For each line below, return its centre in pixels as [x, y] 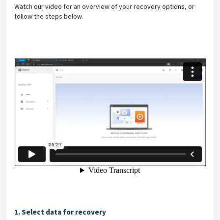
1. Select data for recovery [60, 212]
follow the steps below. [49, 16]
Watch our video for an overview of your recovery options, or [104, 7]
